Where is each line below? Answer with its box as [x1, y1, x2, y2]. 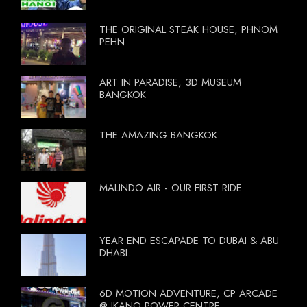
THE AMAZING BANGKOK [99, 127, 217, 143]
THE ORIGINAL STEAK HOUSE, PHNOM [99, 21, 278, 37]
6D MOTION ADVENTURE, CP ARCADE [99, 285, 278, 301]
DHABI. [99, 245, 130, 260]
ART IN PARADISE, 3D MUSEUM [99, 74, 241, 90]
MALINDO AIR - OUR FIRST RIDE [99, 180, 242, 195]
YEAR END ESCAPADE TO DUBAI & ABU [99, 232, 279, 248]
